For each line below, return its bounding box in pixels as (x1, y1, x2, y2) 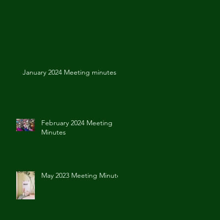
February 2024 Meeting (41, 118, 112, 127)
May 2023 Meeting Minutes (41, 171, 124, 180)
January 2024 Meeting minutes (23, 68, 116, 77)
